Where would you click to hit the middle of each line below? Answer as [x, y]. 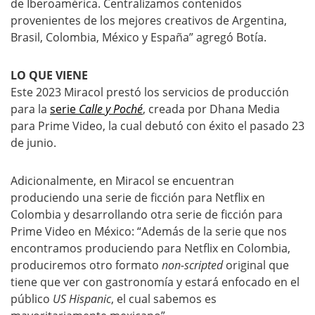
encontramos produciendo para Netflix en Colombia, [150, 248]
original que [256, 265]
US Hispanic [82, 299]
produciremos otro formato [86, 265]
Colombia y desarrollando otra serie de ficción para [147, 214]
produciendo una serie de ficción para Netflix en [138, 198]
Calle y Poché [111, 109]
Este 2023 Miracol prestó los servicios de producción [150, 92]
